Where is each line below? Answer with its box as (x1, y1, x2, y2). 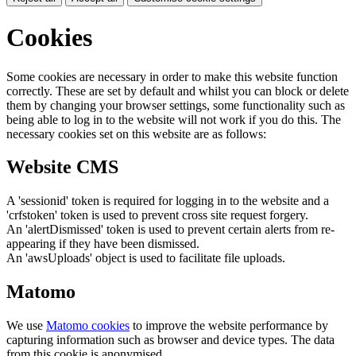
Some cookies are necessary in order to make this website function (6, 69, 338, 83)
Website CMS (6, 157, 118, 178)
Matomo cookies (46, 319, 130, 333)
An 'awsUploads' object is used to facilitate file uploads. (6, 251, 285, 265)
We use (6, 319, 46, 333)
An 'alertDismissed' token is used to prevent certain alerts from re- (6, 222, 335, 237)
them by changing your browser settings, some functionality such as (6, 98, 345, 112)
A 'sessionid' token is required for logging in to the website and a (6, 194, 329, 208)
